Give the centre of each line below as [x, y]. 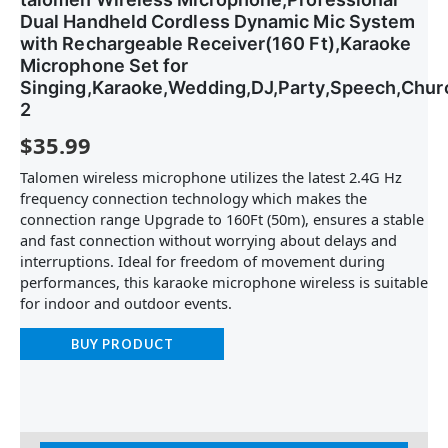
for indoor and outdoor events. [126, 302]
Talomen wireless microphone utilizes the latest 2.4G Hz [211, 176]
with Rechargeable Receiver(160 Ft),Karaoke [216, 44]
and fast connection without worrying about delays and [208, 239]
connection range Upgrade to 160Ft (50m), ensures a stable [222, 218]
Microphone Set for [104, 66]
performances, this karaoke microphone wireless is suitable [224, 281]
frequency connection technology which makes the [193, 197]
